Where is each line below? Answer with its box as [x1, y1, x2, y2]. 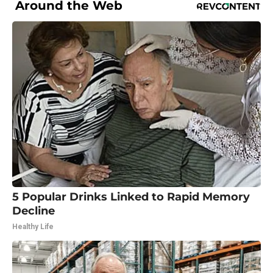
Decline [12, 204, 55, 218]
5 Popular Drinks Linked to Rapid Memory [12, 190, 250, 204]
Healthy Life [12, 222, 54, 231]
